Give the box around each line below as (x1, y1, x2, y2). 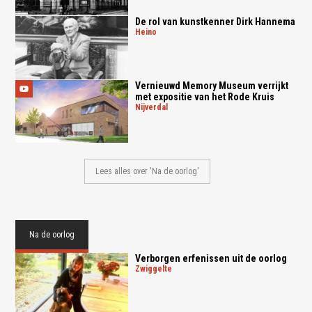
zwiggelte (139, 264, 172, 274)
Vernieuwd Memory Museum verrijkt (134, 79, 288, 91)
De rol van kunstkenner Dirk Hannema (134, 15, 295, 27)
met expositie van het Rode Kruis (134, 91, 274, 102)
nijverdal (140, 102, 168, 112)
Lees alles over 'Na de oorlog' (95, 166, 200, 177)
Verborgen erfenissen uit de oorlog (134, 253, 287, 265)
